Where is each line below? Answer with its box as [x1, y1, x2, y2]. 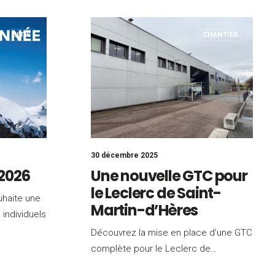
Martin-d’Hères [91, 200, 198, 220]
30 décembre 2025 [91, 151, 158, 160]
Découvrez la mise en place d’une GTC [91, 227, 252, 238]
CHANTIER [202, 31, 238, 39]
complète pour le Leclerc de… [91, 243, 217, 254]
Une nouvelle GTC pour [91, 166, 247, 186]
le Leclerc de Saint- [91, 183, 222, 203]
